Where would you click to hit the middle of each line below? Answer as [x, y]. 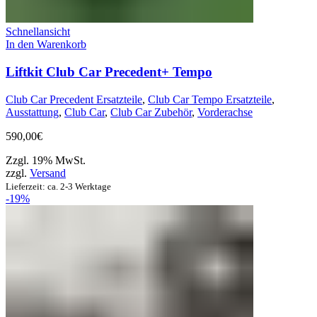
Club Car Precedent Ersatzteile [74, 99]
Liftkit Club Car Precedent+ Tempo [109, 71]
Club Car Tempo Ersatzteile [210, 99]
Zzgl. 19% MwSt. [46, 160]
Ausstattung [32, 112]
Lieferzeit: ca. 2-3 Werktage [58, 186]
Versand [48, 173]
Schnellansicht [38, 32]
